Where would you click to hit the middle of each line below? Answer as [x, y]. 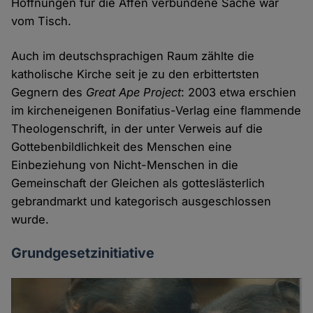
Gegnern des [49, 92]
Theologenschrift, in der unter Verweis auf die [137, 128]
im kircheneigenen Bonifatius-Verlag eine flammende [156, 110]
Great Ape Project [134, 92]
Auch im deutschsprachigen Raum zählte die [133, 56]
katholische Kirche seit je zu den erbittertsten [136, 74]
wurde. [30, 219]
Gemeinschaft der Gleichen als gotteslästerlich [138, 183]
